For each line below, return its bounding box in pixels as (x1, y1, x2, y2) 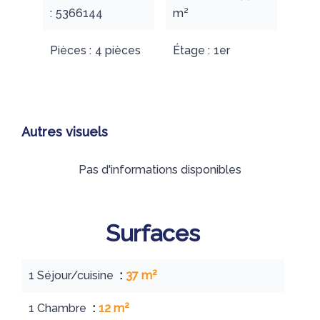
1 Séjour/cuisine (29, 269, 116, 282)
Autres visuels (21, 124, 108, 139)
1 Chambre (29, 301, 89, 315)
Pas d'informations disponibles (79, 163, 241, 176)
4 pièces (95, 44, 141, 57)
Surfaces (106, 220, 200, 246)
